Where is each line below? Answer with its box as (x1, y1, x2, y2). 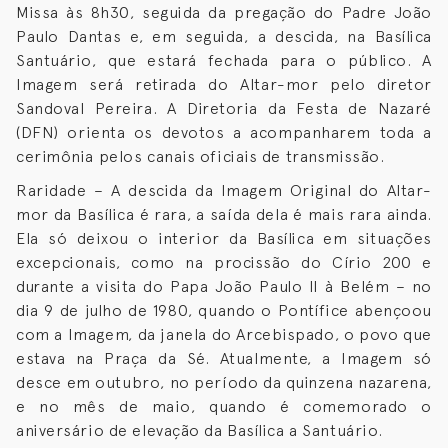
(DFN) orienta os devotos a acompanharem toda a (16, 123, 432, 141)
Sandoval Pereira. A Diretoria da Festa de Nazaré (16, 99, 432, 117)
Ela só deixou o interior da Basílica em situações (16, 229, 432, 247)
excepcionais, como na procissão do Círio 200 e (16, 253, 432, 271)
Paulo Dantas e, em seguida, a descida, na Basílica (16, 27, 432, 45)
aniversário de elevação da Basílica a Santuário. (16, 421, 383, 439)
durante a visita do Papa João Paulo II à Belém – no (16, 277, 432, 295)
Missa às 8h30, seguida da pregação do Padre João (16, 3, 432, 21)
